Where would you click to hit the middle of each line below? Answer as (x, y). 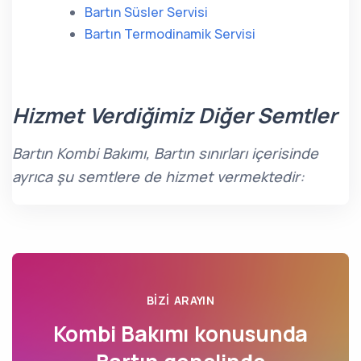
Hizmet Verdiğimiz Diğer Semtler (174, 115)
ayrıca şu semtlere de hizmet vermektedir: (158, 176)
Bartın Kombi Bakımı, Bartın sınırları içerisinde (165, 153)
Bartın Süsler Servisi (146, 12)
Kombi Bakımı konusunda (180, 334)
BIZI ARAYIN (180, 300)
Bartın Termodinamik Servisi (170, 34)
